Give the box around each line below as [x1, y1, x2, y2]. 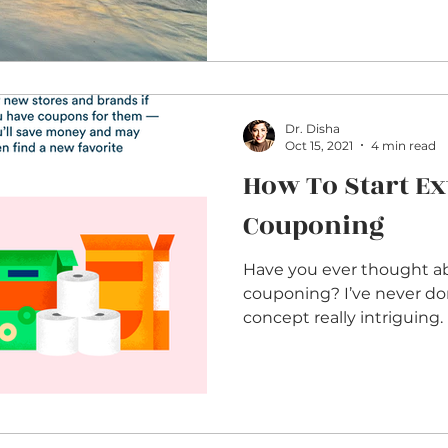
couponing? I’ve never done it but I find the [243, 283, 344, 303]
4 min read [371, 137, 436, 153]
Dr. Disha [285, 120, 340, 136]
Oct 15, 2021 [285, 137, 353, 153]
